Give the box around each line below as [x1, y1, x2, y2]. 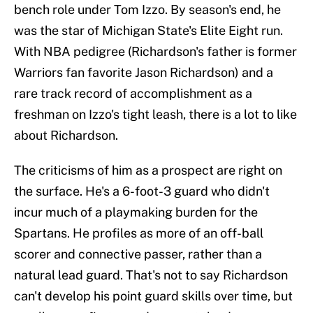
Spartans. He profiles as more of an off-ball [14, 226, 263, 241]
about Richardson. [14, 128, 118, 143]
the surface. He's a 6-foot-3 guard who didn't [14, 184, 270, 199]
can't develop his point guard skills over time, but [14, 289, 293, 304]
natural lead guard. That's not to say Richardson [14, 268, 288, 283]
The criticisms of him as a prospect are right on [14, 163, 282, 178]
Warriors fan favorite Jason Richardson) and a [14, 65, 273, 80]
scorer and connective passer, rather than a [14, 247, 262, 262]
